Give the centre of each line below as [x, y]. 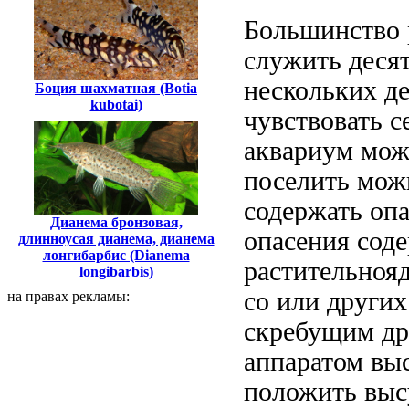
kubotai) [116, 104]
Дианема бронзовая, [116, 222]
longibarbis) [116, 271]
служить [296, 60]
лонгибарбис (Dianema [116, 255]
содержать [307, 210]
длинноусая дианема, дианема [116, 238]
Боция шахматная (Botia [116, 88]
